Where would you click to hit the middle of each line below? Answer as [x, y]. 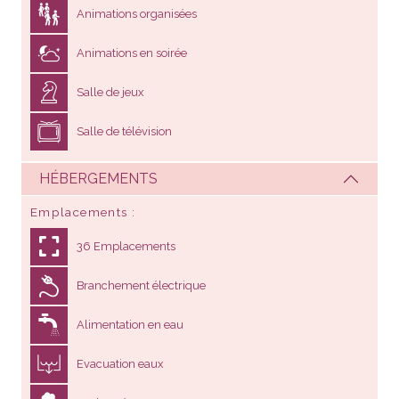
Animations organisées [137, 13]
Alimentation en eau [130, 324]
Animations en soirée [132, 53]
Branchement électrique [141, 285]
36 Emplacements [126, 246]
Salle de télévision [124, 131]
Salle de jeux [110, 92]
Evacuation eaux [120, 363]
